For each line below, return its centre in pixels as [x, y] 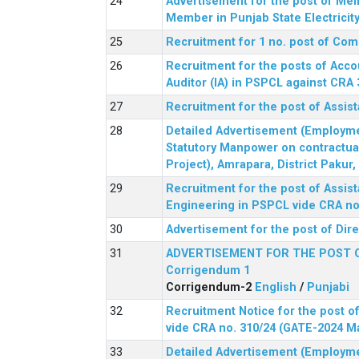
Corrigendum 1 [208, 270]
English [276, 287]
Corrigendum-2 [210, 287]
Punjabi [328, 287]
